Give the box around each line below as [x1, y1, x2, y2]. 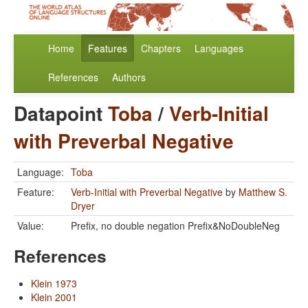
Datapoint [14, 99, 108, 128]
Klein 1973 [31, 276, 77, 291]
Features [88, 41, 127, 56]
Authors [112, 70, 146, 85]
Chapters [141, 41, 181, 56]
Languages [195, 41, 243, 56]
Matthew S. [239, 185, 287, 199]
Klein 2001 [31, 290, 77, 305]
